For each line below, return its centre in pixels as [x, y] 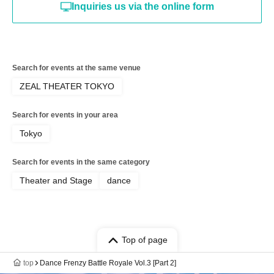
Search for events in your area [65, 115]
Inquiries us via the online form [143, 7]
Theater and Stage [56, 181]
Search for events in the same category [81, 162]
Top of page [144, 240]
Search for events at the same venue [76, 68]
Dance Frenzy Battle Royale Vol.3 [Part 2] [108, 263]
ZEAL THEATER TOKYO [67, 87]
